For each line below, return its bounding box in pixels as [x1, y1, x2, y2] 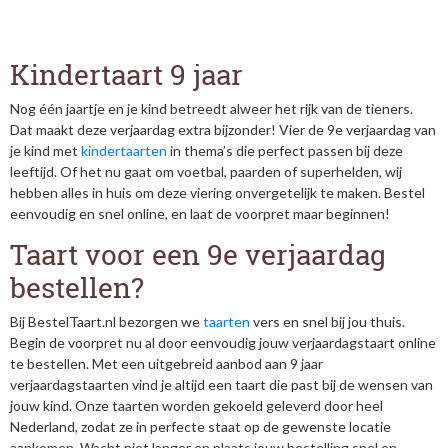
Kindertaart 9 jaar [10, 56, 243, 93]
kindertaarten [81, 142, 167, 159]
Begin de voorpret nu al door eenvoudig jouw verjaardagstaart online [10, 334, 436, 351]
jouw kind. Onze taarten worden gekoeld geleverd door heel [10, 397, 383, 414]
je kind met [10, 142, 81, 159]
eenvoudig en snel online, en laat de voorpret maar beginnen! [10, 205, 390, 222]
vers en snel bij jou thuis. [250, 313, 405, 330]
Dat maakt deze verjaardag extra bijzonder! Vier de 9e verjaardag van [10, 121, 436, 138]
